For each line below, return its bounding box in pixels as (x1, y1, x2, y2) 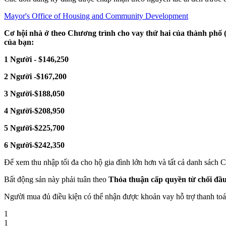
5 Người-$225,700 (4, 123, 65, 132)
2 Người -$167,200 (4, 72, 67, 81)
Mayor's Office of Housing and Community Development (4, 11, 188, 20)
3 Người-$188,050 (4, 89, 65, 98)
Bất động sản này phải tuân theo (4, 175, 108, 184)
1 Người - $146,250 (4, 54, 69, 64)
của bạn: (4, 37, 34, 46)
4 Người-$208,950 (4, 106, 65, 115)
